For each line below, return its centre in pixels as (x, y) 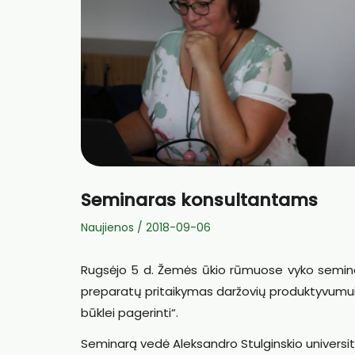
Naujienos (107, 227)
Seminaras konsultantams (199, 200)
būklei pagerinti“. (130, 313)
